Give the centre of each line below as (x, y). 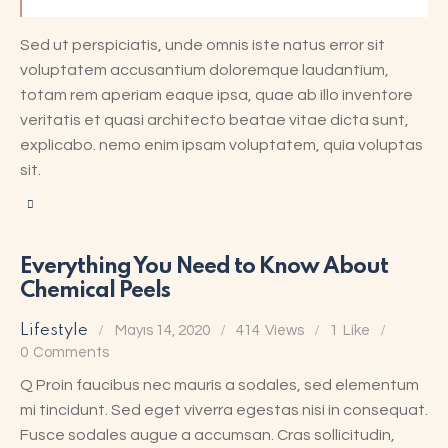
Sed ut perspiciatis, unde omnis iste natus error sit (202, 44)
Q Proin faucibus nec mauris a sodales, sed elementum (219, 385)
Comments (70, 352)
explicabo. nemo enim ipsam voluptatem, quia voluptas (221, 144)
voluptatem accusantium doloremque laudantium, (204, 69)
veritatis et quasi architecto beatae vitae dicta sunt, (214, 119)
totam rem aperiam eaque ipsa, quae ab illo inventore (216, 94)
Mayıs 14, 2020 (162, 330)
